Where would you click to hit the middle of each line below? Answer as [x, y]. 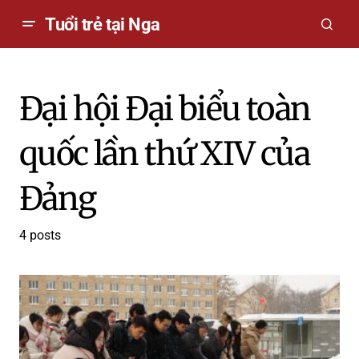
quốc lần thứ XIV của [164, 154]
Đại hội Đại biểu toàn [165, 109]
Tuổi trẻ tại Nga [103, 24]
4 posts [40, 235]
